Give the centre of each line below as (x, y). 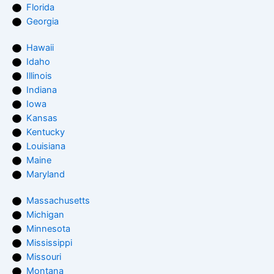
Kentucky (46, 132)
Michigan (46, 215)
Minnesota (49, 229)
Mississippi (50, 243)
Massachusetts (58, 201)
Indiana (42, 90)
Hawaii (40, 48)
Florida (41, 8)
